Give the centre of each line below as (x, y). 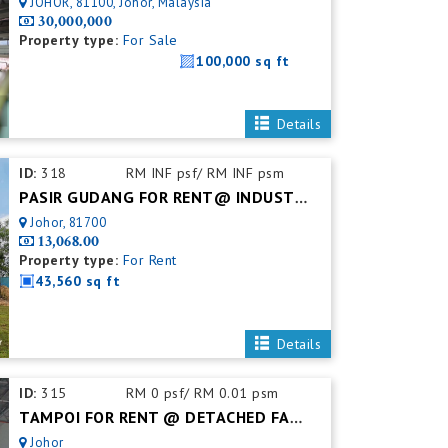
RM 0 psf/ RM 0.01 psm (202, 393)
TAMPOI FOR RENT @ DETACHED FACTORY (295, 418)
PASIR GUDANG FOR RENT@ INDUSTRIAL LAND (300, 198)
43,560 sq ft (78, 281)
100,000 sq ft (243, 61)
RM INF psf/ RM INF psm (205, 173)
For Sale (150, 40)
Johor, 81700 (68, 222)
